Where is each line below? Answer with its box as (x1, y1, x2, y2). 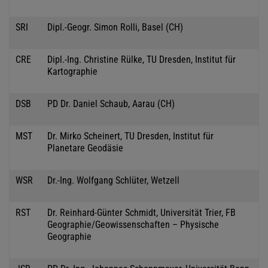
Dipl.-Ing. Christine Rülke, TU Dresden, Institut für (47, 53, 236, 65)
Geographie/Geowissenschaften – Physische (47, 218, 219, 230)
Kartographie (47, 65, 98, 77)
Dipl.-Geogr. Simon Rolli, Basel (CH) (47, 21, 183, 33)
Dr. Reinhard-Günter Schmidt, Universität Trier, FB (47, 206, 236, 218)
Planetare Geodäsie (47, 142, 123, 154)
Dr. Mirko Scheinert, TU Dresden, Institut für (47, 130, 214, 142)
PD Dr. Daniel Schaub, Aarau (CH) (47, 98, 175, 109)
